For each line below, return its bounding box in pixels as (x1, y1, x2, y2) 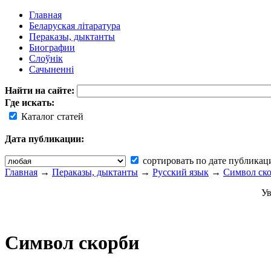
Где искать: (5, 97, 54, 108)
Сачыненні (29, 64, 74, 74)
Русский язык (152, 167, 209, 177)
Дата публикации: (5, 134, 84, 144)
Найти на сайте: (5, 85, 77, 96)
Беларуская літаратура (29, 21, 120, 31)
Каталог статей (19, 111, 83, 122)
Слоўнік (29, 53, 63, 64)
